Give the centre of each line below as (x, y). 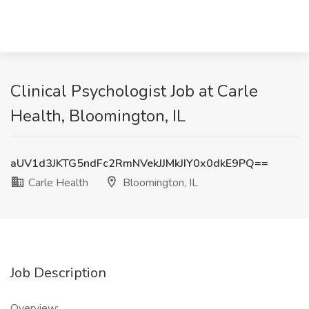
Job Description (58, 273)
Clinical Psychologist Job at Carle (134, 91)
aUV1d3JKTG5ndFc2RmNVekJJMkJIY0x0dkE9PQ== (139, 163)
